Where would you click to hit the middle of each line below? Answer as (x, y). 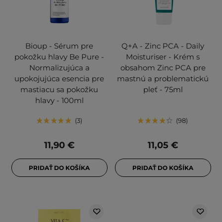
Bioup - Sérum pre (59, 46)
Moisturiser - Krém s (163, 57)
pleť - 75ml (163, 90)
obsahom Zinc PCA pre (163, 68)
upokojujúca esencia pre (59, 79)
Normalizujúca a (59, 68)
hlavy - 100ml (59, 101)
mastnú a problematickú (163, 79)
